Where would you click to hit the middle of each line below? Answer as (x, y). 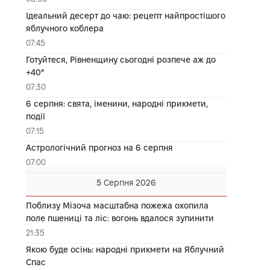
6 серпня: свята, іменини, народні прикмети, (117, 103)
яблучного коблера (64, 28)
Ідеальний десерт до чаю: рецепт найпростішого (125, 15)
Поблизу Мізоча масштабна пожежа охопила (117, 205)
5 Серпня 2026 (126, 182)
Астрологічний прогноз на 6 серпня (99, 147)
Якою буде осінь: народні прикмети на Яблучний (125, 249)
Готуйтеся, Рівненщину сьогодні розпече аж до (121, 59)
